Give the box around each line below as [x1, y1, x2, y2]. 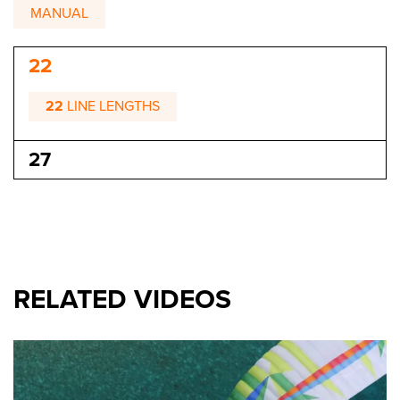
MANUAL [30, 4, 88, 22]
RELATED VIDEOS [13, 283, 231, 317]
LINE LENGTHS [63, 97, 160, 116]
